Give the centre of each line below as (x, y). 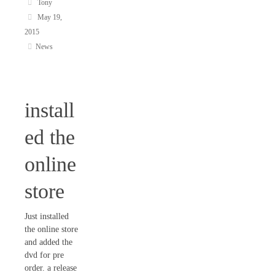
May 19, (49, 17)
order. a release (51, 268)
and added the (48, 242)
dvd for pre (44, 255)
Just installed (47, 217)
